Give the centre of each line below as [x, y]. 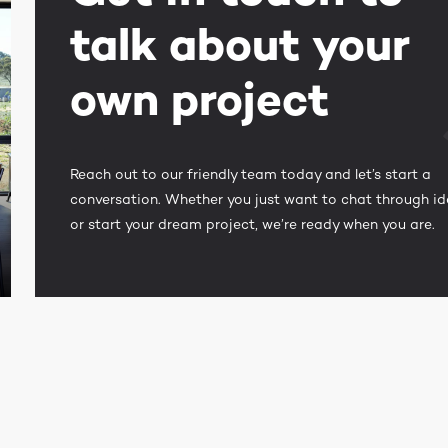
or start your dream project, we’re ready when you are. [252, 223]
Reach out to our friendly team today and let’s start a [250, 173]
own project [199, 99]
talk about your [239, 44]
